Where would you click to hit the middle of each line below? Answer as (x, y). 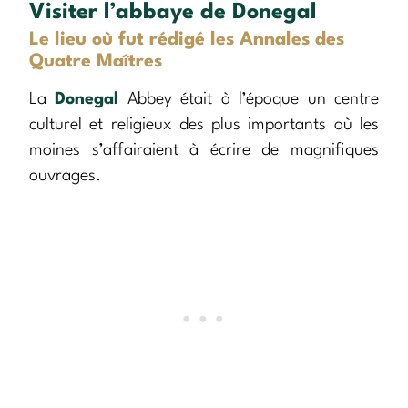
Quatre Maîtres (96, 62)
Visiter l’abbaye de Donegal (173, 13)
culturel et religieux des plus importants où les (204, 125)
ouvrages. (65, 176)
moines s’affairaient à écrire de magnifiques (204, 151)
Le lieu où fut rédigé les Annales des (187, 41)
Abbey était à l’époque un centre (249, 100)
